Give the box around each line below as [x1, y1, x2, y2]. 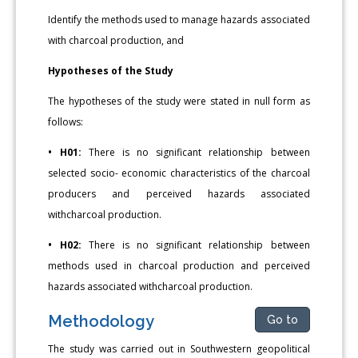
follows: [48, 114, 84, 129]
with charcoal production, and [48, 33, 185, 47]
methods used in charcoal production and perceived [48, 258, 310, 272]
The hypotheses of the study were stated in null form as [48, 93, 310, 108]
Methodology [48, 311, 155, 331]
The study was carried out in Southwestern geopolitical [48, 341, 310, 356]
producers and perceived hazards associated [48, 186, 310, 201]
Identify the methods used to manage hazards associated [48, 12, 310, 26]
